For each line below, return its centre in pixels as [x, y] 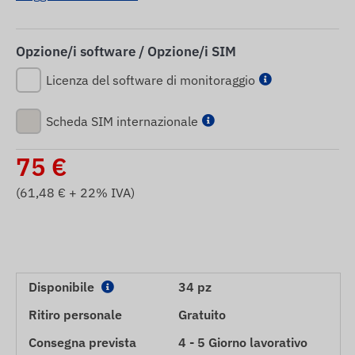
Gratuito [202, 314]
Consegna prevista [82, 342]
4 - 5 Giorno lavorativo [243, 342]
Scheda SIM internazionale [122, 121]
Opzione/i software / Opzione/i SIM [126, 51]
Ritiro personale [75, 314]
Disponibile [63, 286]
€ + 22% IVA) [95, 192]
